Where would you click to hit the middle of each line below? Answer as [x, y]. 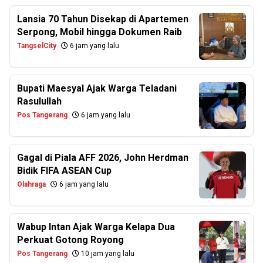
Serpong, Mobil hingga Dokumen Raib [100, 32]
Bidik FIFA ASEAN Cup [64, 170]
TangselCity [37, 45]
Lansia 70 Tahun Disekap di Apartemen [103, 19]
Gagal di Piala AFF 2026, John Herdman [103, 157]
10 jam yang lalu [107, 253]
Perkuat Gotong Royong [70, 240]
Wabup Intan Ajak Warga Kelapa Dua [96, 227]
